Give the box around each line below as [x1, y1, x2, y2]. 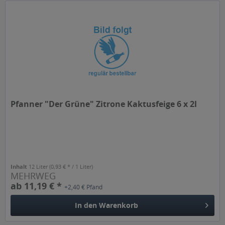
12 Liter [29, 163, 50, 171]
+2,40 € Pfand [64, 183, 103, 192]
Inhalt [11, 163, 29, 171]
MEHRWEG [11, 170, 56, 182]
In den [75, 200, 97, 210]
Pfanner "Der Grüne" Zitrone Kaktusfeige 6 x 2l [11, 98, 197, 110]
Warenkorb [99, 200, 139, 210]
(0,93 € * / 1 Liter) [49, 163, 93, 171]
